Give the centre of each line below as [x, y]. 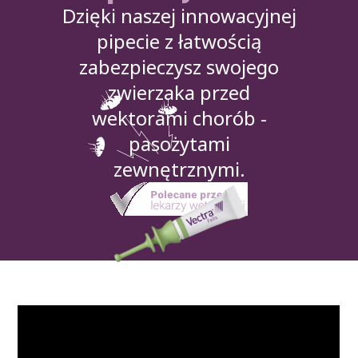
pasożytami [179, 143]
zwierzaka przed [179, 92]
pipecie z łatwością [179, 41]
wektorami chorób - [179, 118]
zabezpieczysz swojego [179, 67]
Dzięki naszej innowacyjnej [179, 16]
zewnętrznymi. [179, 169]
